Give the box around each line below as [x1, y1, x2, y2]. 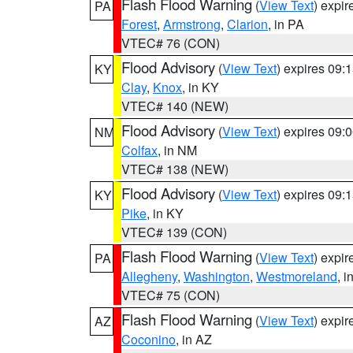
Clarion [227, 15, 268, 33]
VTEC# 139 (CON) [121, 223, 227, 241]
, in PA [268, 15, 304, 33]
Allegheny [121, 267, 177, 285]
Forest [121, 15, 157, 33]
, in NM [158, 141, 197, 159]
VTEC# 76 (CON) [121, 34, 220, 52]
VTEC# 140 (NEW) [121, 97, 229, 115]
